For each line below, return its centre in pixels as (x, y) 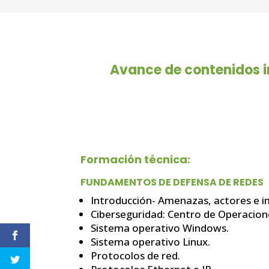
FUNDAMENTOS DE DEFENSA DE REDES (172, 183)
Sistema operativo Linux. (151, 242)
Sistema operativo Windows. (160, 228)
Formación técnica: (136, 160)
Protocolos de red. (136, 256)
